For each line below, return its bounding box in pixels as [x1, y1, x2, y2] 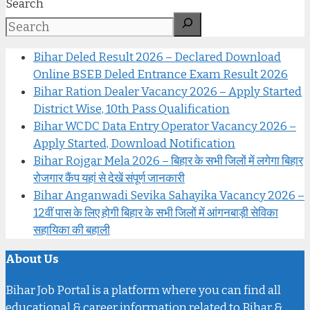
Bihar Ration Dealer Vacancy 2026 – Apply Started [33, 84, 302, 99]
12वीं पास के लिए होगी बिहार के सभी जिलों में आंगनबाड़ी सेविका [33, 205, 278, 220]
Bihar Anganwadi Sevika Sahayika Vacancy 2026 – [33, 188, 304, 203]
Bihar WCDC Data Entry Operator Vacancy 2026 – [33, 118, 296, 134]
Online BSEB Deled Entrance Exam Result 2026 [33, 66, 288, 82]
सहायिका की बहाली [33, 222, 110, 237]
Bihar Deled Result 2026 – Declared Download [33, 49, 281, 64]
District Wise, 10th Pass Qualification [33, 101, 230, 116]
